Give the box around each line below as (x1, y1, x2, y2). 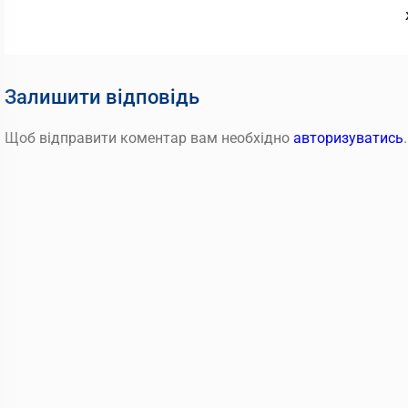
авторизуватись (293, 129, 403, 147)
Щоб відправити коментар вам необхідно (5, 129, 293, 147)
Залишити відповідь (5, 86, 199, 108)
